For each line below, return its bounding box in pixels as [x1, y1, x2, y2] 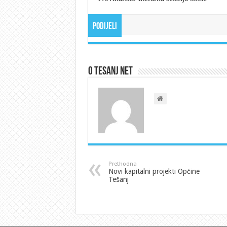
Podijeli [92, 21, 117, 31]
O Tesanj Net [88, 65, 133, 78]
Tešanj [108, 175, 129, 183]
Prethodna [108, 160, 137, 167]
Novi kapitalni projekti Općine [108, 167, 200, 175]
